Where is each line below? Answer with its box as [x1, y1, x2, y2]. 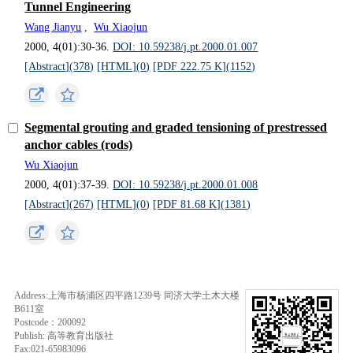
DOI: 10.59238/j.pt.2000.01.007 [113, 40, 258, 53]
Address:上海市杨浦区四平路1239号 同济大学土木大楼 [13, 290, 240, 302]
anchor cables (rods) [24, 137, 133, 151]
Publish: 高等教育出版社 [13, 330, 113, 342]
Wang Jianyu [24, 20, 82, 33]
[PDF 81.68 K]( [153, 198, 225, 210]
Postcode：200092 [13, 317, 86, 329]
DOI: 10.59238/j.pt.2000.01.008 [113, 178, 258, 191]
